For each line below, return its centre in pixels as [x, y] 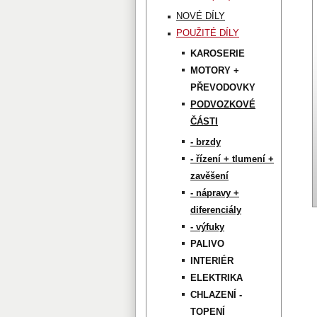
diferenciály [216, 210]
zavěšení [209, 176]
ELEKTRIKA [217, 278]
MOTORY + [215, 70]
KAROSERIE [218, 53]
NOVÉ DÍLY [201, 16]
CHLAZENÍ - [216, 295]
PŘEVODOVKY [223, 87]
